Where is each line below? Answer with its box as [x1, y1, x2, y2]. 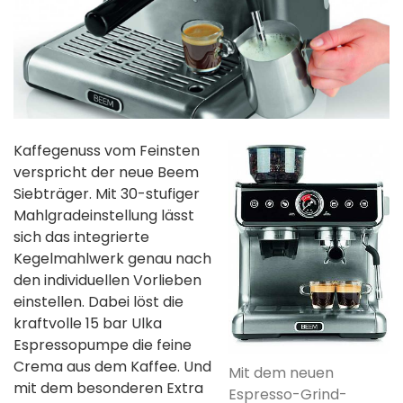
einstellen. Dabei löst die [13, 291, 184, 312]
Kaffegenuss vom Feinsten [13, 139, 200, 161]
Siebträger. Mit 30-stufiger [13, 183, 200, 204]
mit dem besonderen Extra [13, 377, 203, 399]
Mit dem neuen [228, 363, 334, 384]
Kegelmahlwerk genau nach [13, 247, 211, 269]
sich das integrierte [13, 226, 149, 247]
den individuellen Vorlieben [13, 269, 201, 291]
